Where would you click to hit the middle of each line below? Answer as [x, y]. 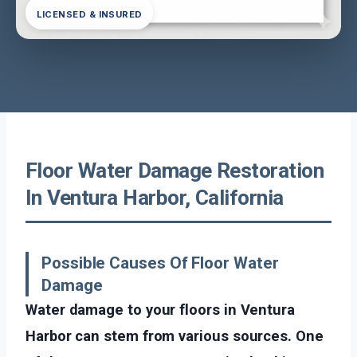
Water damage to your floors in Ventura [160, 309]
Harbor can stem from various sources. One [175, 335]
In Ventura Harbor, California [155, 197]
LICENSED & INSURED [89, 15]
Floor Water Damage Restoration [175, 170]
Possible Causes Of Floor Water [160, 263]
